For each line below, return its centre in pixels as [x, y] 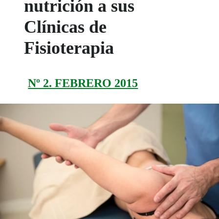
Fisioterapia [69, 48]
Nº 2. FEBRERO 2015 [83, 83]
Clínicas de [66, 27]
